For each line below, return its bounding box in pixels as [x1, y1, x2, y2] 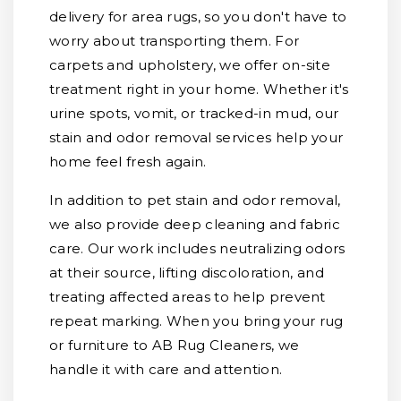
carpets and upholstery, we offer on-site [49, 56, 330, 73]
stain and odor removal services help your [49, 129, 344, 146]
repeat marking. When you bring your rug [49, 312, 344, 329]
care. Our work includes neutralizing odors [49, 240, 346, 257]
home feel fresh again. [49, 153, 207, 170]
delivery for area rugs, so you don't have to [49, 8, 347, 25]
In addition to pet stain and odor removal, [49, 192, 341, 209]
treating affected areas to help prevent [49, 288, 326, 305]
